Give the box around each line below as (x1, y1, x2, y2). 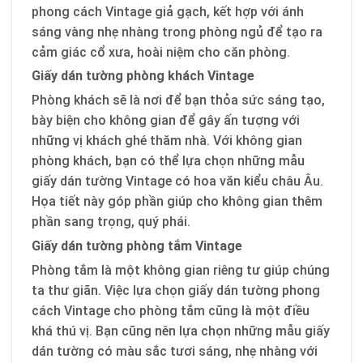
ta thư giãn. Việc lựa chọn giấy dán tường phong (32, 282, 320, 298)
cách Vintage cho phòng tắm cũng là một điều (32, 302, 310, 318)
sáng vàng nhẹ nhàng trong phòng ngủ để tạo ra (32, 23, 322, 40)
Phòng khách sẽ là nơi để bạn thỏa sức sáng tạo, (32, 92, 325, 109)
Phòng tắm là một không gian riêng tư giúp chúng (32, 262, 330, 278)
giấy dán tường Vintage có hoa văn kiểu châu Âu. (32, 173, 323, 190)
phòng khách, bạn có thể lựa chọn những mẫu (32, 153, 305, 169)
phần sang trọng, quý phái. (32, 214, 190, 230)
